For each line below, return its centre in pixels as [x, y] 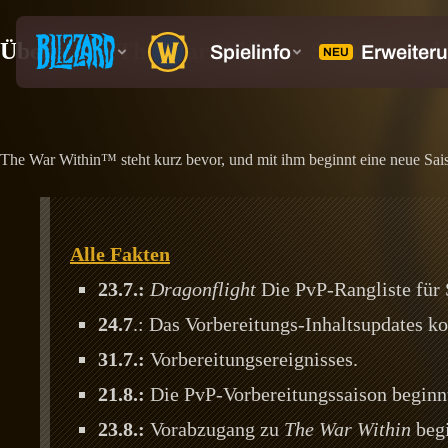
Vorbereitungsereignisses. [251, 358]
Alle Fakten [120, 253]
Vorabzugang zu [214, 428]
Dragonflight [203, 288]
